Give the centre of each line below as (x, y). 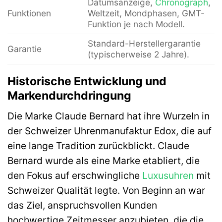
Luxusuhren (168, 176)
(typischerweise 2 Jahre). (138, 55)
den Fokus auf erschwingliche (75, 176)
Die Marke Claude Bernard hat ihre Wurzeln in (109, 116)
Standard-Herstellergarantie (144, 44)
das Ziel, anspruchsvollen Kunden (82, 205)
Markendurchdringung (69, 95)
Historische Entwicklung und (87, 81)
